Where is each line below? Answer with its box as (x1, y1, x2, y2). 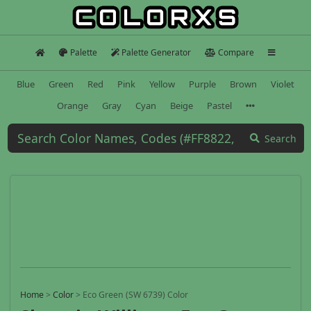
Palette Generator (121, 47, 192, 58)
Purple (189, 77, 216, 90)
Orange (56, 99, 88, 112)
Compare (217, 47, 254, 58)
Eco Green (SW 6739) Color (83, 289, 188, 301)
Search (264, 131, 296, 145)
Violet (271, 77, 294, 90)
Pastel (206, 99, 232, 112)
